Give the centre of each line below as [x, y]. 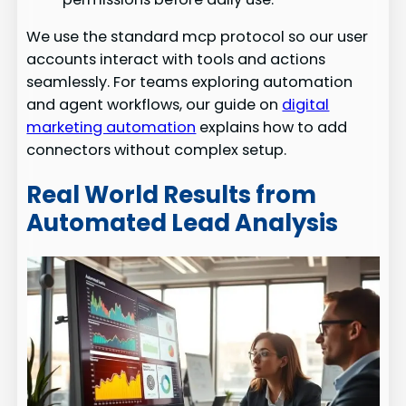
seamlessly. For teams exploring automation [190, 82]
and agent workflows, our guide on [155, 105]
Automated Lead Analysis [183, 222]
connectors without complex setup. [157, 150]
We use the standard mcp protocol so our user [198, 37]
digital [306, 105]
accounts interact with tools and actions [176, 60]
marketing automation [111, 128]
